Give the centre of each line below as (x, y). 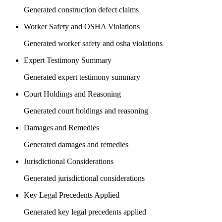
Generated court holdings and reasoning (86, 111)
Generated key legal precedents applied (85, 212)
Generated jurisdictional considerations (84, 178)
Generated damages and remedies (76, 145)
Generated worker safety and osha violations (93, 44)
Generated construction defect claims (81, 10)
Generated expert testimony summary (82, 77)
